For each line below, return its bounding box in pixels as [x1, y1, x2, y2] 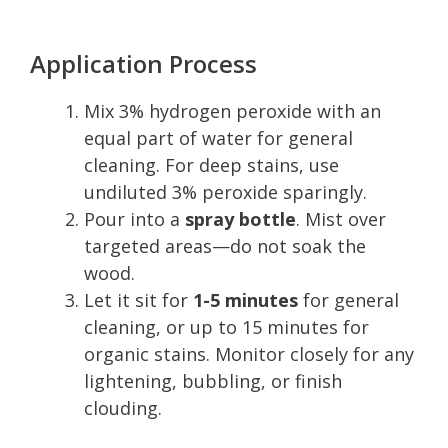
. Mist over [296, 206, 386, 231]
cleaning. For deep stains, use [84, 152, 339, 177]
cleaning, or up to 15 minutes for [84, 314, 369, 339]
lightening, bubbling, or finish [84, 368, 342, 393]
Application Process [30, 46, 257, 80]
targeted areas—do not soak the [84, 233, 366, 258]
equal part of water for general [84, 125, 353, 150]
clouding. [84, 395, 162, 420]
